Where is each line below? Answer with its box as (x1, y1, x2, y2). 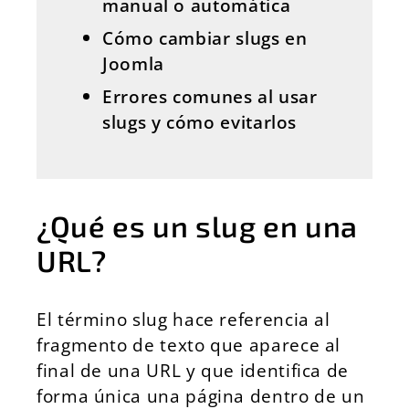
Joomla (102, 51, 164, 76)
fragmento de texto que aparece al (37, 332, 341, 357)
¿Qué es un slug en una (37, 208, 359, 243)
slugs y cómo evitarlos (102, 110, 298, 134)
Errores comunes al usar (102, 84, 318, 109)
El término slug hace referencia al (37, 307, 330, 331)
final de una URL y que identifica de (37, 358, 350, 383)
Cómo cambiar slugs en (102, 26, 308, 50)
